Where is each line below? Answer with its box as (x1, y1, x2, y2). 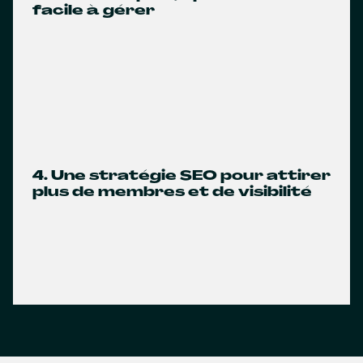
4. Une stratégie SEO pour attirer (32, 170, 331, 183)
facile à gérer (32, 5, 155, 18)
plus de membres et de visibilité (32, 186, 312, 199)
